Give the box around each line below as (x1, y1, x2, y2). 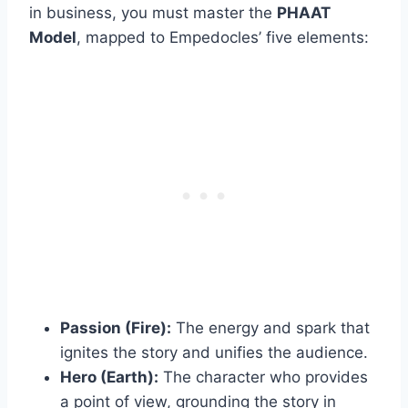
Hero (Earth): (60, 367, 158, 386)
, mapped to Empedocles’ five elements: (76, 27, 369, 46)
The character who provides (158, 367, 368, 386)
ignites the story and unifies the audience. (60, 342, 368, 362)
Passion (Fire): (60, 318, 171, 337)
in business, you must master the (29, 3, 277, 22)
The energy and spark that (171, 318, 370, 337)
